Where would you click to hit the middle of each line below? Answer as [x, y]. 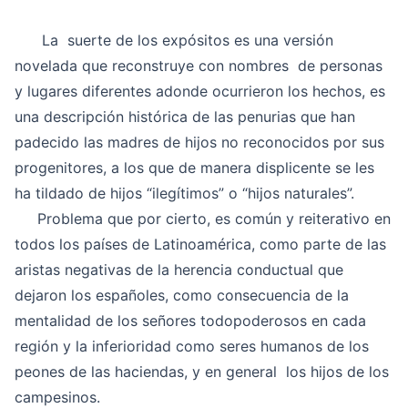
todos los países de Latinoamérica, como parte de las [200, 245]
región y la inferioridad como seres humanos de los [192, 347]
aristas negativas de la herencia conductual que [179, 270]
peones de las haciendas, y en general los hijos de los [202, 372]
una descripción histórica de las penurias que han [185, 117]
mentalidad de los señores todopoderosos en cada [190, 321]
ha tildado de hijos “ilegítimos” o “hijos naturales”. [184, 194]
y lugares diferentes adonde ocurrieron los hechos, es [200, 92]
